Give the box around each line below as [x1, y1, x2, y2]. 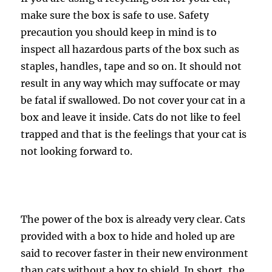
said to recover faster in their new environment [21, 247, 249, 259]
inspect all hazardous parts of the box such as [21, 43, 240, 55]
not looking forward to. [21, 145, 133, 157]
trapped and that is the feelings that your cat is [21, 128, 247, 140]
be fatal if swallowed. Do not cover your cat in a [21, 94, 246, 106]
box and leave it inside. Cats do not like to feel [21, 111, 241, 123]
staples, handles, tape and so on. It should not [21, 60, 242, 72]
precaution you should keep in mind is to [21, 26, 217, 38]
